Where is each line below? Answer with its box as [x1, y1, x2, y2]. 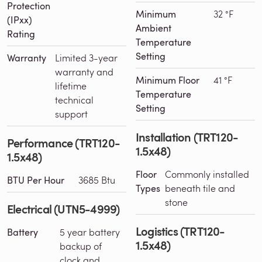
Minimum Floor [136, 73, 199, 87]
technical [55, 93, 94, 106]
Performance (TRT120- [7, 134, 120, 151]
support [55, 107, 90, 120]
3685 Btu [78, 173, 115, 186]
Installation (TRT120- [136, 128, 239, 145]
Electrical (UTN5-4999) [7, 200, 120, 217]
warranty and [55, 65, 113, 78]
